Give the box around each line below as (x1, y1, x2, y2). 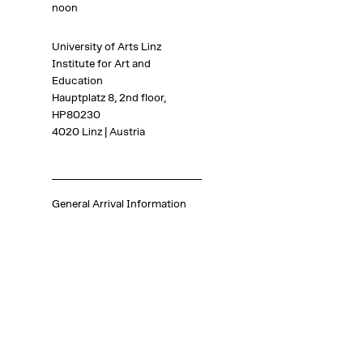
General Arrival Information (51, 199, 186, 211)
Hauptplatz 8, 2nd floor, (51, 92, 166, 105)
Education (51, 75, 103, 88)
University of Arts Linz (51, 41, 161, 53)
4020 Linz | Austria (51, 126, 145, 139)
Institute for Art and (51, 58, 151, 70)
